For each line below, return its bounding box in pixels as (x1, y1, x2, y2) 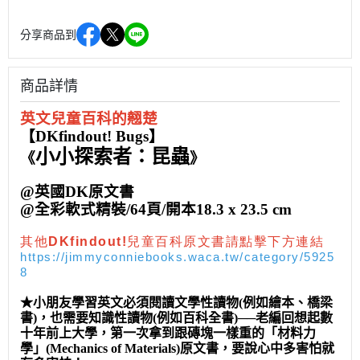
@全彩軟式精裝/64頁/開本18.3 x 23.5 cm (20, 201, 292, 219)
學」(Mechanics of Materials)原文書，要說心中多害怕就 (20, 342, 334, 356)
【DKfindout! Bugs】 (20, 128, 164, 145)
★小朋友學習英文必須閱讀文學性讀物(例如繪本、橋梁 (20, 296, 333, 310)
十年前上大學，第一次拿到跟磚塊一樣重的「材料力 (20, 326, 316, 341)
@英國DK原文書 (20, 183, 134, 201)
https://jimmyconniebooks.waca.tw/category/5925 (20, 250, 334, 264)
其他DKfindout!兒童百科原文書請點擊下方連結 (20, 235, 324, 249)
